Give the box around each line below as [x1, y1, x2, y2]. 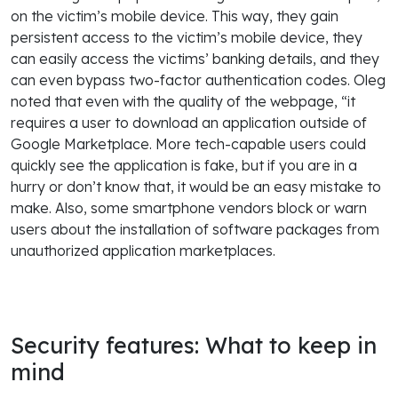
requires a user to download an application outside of [11, 113, 367, 131]
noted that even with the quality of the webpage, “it [11, 92, 355, 110]
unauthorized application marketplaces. [11, 241, 275, 259]
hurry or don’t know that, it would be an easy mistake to [11, 177, 381, 195]
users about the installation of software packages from [11, 219, 379, 238]
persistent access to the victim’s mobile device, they [11, 28, 362, 46]
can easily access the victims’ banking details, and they [11, 49, 379, 68]
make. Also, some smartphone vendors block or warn [11, 198, 367, 217]
